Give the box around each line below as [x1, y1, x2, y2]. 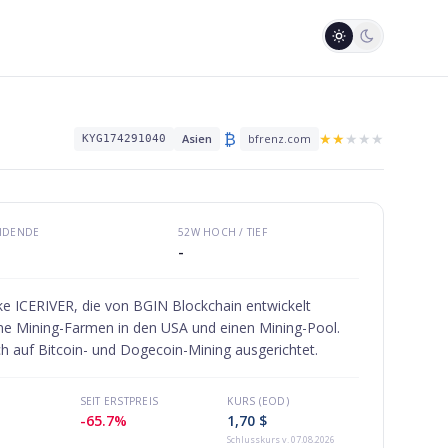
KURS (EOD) [227, 394, 289, 408]
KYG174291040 [82, 132, 166, 145]
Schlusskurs [227, 433, 281, 446]
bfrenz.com [248, 131, 311, 146]
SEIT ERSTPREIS [79, 394, 158, 408]
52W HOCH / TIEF [178, 225, 267, 239]
